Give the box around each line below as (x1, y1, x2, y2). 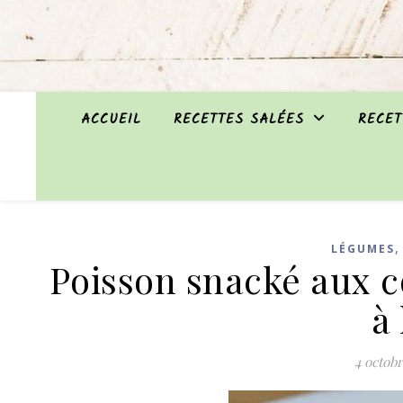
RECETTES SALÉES (174, 109, 304, 130)
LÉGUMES (330, 241, 395, 256)
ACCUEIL (81, 109, 141, 130)
